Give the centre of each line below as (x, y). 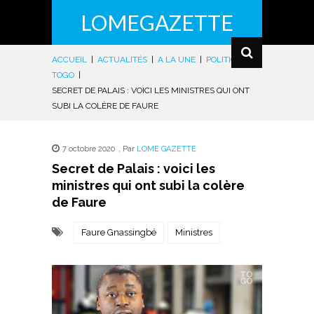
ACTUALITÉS (122, 60)
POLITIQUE (227, 60)
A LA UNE (177, 60)
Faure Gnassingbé (119, 232)
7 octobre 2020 (88, 149)
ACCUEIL (69, 60)
